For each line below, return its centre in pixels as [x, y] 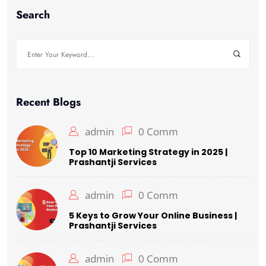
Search [33, 15]
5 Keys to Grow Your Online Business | [153, 216]
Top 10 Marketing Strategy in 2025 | [148, 152]
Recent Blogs [48, 102]
